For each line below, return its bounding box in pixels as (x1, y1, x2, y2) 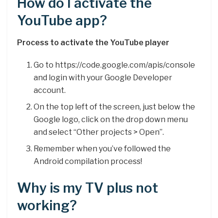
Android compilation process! (34, 156, 143, 166)
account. (34, 85, 66, 95)
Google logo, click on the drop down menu (34, 114, 188, 124)
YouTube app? (17, 12, 107, 29)
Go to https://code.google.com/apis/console (34, 60, 196, 70)
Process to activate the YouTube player (17, 37, 169, 47)
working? (17, 197, 77, 214)
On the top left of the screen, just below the (34, 102, 196, 111)
